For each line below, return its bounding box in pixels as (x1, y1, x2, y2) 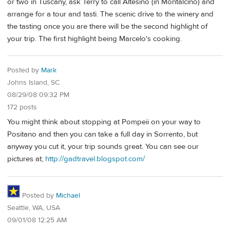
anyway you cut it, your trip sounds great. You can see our (7, 141, 199, 151)
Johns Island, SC (7, 78, 60, 88)
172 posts (7, 103, 37, 112)
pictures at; (7, 154, 45, 164)
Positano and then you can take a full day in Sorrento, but (7, 129, 198, 139)
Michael (56, 190, 80, 200)
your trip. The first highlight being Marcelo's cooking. (7, 33, 182, 44)
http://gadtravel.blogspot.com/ (45, 154, 145, 164)
